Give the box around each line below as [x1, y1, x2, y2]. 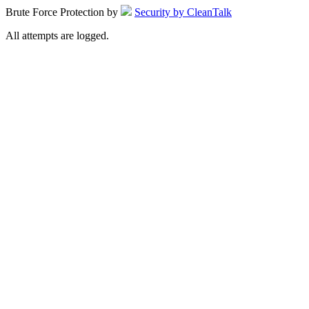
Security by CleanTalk [134, 6, 232, 18]
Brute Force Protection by [6, 6, 121, 18]
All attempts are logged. [6, 29, 109, 41]
